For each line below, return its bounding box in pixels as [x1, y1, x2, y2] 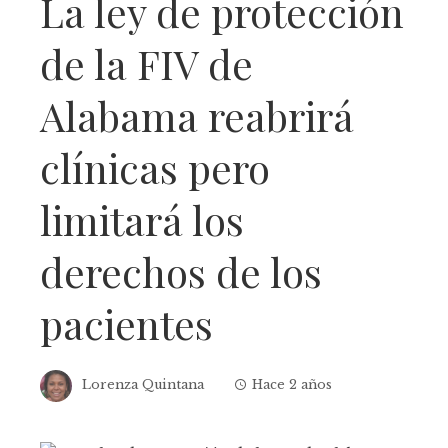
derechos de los [40, 244, 322, 298]
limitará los [40, 192, 244, 246]
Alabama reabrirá [40, 88, 354, 142]
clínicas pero [40, 140, 270, 194]
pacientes [40, 296, 213, 350]
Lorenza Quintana [82, 377, 204, 393]
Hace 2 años [252, 377, 332, 393]
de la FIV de [40, 36, 253, 90]
